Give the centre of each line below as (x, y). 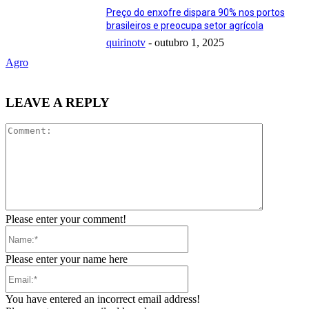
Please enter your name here (67, 259)
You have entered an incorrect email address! (103, 299)
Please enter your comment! (66, 219)
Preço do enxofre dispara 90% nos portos (195, 12)
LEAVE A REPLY (58, 103)
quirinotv (126, 42)
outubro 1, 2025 (189, 42)
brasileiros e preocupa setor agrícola (185, 25)
